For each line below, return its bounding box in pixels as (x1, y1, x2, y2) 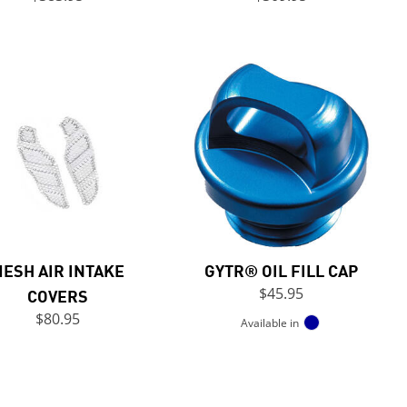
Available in (241, 314, 299, 331)
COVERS (26, 283, 88, 307)
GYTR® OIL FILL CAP (203, 257, 358, 282)
